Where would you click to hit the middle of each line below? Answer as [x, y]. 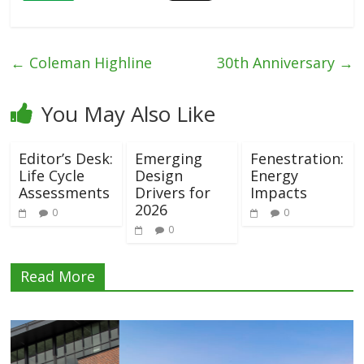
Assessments [65, 193]
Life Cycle [52, 176]
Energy [274, 176]
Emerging [168, 159]
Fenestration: [297, 159]
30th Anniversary [277, 63]
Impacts [278, 193]
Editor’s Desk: [66, 159]
